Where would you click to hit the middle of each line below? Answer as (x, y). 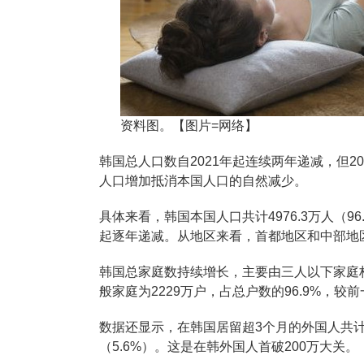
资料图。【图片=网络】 (189, 126)
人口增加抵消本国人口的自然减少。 (203, 181)
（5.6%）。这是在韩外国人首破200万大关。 (230, 347)
